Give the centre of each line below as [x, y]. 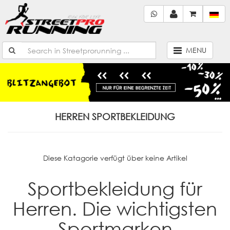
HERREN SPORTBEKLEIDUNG [115, 116]
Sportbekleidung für [115, 188]
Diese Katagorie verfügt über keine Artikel [115, 158]
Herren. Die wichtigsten [115, 208]
